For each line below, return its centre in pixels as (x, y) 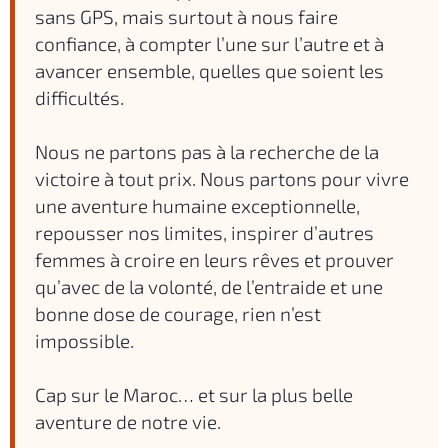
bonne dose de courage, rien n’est (178, 313)
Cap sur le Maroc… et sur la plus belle (194, 394)
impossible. (84, 340)
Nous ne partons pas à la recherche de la (207, 151)
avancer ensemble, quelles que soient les (209, 70)
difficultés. (79, 97)
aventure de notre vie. (128, 421)
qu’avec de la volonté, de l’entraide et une (209, 286)
